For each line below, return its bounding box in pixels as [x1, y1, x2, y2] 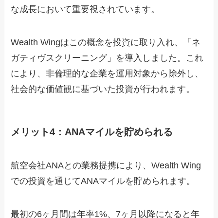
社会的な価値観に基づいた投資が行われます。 [11, 84, 195, 94]
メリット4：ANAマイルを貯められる [11, 126, 173, 137]
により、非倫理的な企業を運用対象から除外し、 [11, 68, 204, 78]
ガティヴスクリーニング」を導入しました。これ [11, 53, 204, 63]
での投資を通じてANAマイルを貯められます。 [11, 176, 196, 186]
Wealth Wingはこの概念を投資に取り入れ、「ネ [11, 37, 201, 47]
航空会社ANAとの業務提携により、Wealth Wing [11, 161, 201, 171]
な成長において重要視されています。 [11, 4, 160, 14]
